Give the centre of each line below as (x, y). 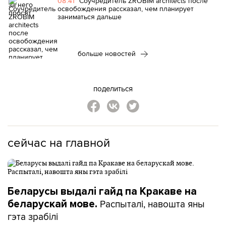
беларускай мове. (52, 204)
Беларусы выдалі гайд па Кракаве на (102, 191)
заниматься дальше (90, 17)
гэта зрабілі (33, 216)
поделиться (113, 89)
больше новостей (108, 53)
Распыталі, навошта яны (151, 204)
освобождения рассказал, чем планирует (126, 9)
